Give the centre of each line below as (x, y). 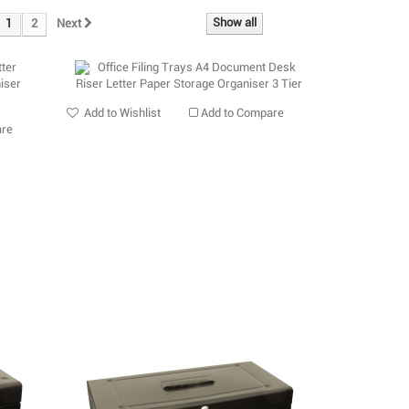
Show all (235, 24)
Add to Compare (243, 114)
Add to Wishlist (121, 114)
